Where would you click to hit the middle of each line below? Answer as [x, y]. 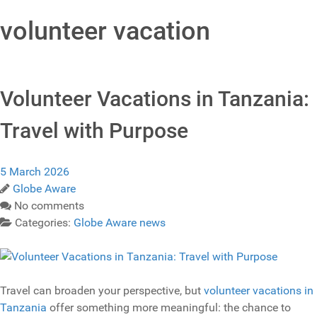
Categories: [44, 222]
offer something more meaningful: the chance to [169, 308]
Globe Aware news [120, 222]
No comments [49, 205]
